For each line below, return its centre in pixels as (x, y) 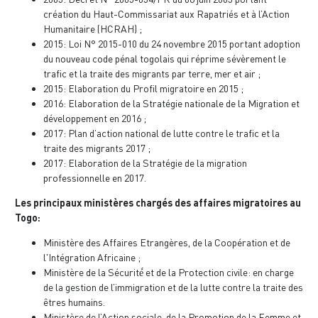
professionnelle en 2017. (95, 177)
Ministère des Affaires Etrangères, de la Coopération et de (167, 242)
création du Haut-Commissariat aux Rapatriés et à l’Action (166, 13)
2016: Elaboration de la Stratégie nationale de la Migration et (171, 103)
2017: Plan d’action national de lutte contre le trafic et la (161, 133)
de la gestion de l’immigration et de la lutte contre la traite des (173, 287)
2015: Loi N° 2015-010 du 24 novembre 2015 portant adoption (172, 43)
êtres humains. (74, 302)
